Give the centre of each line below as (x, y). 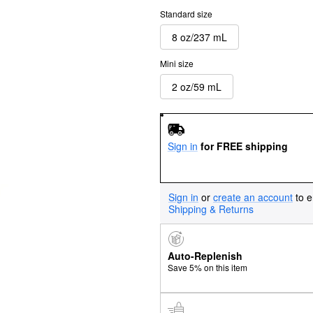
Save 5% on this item (207, 268)
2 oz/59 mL (197, 86)
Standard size (186, 14)
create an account (253, 197)
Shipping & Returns (211, 209)
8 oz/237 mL (199, 37)
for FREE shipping (244, 146)
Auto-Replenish (205, 256)
